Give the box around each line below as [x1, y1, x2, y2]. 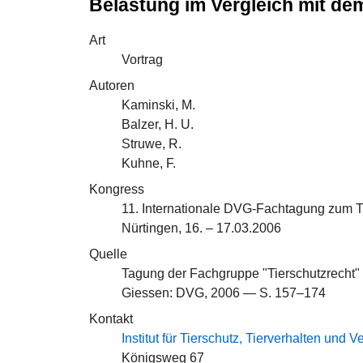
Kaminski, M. [122, 98, 195, 112]
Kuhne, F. [122, 156, 176, 170]
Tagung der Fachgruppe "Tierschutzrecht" [122, 267, 360, 280]
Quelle [89, 247, 127, 261]
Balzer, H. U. [122, 117, 194, 131]
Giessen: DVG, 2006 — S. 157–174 [122, 286, 326, 300]
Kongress [89, 182, 144, 196]
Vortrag [122, 53, 163, 66]
